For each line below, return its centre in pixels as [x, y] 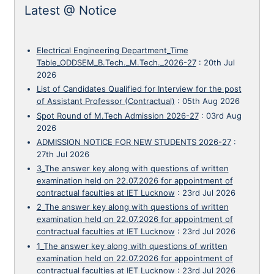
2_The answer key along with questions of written [132, 207]
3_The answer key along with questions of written [132, 168]
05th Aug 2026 [211, 101]
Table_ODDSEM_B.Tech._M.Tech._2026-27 [116, 62]
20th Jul [219, 62]
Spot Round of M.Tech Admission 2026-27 [117, 115]
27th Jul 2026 [63, 154]
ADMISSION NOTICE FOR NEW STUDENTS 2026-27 [134, 142]
